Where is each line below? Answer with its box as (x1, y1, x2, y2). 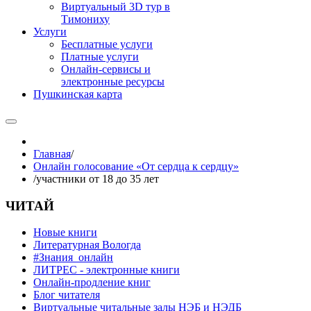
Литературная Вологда (33, 239, 141, 251)
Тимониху (61, 13, 110, 25)
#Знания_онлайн (33, 251, 113, 264)
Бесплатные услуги (61, 38, 153, 50)
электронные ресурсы (61, 76, 165, 87)
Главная (33, 148, 71, 160)
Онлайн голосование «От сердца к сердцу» (33, 160, 239, 172)
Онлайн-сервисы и (61, 63, 151, 75)
